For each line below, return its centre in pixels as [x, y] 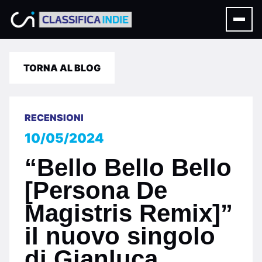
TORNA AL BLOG [62, 68]
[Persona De [96, 190]
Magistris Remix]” [129, 213]
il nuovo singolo [120, 236]
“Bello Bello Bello [128, 168]
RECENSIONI [54, 118]
